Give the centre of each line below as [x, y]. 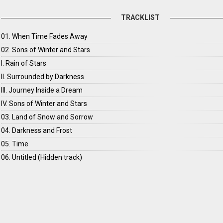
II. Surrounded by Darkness [43, 77]
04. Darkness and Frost [37, 130]
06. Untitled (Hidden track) [42, 157]
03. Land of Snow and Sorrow [47, 117]
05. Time [15, 144]
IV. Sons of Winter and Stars [44, 104]
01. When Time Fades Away [45, 36]
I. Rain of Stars [24, 63]
